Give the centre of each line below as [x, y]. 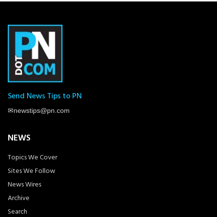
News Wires [24, 184]
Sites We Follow [31, 170]
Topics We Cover [32, 156]
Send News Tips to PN [45, 95]
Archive [19, 197]
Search [17, 211]
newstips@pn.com [42, 110]
